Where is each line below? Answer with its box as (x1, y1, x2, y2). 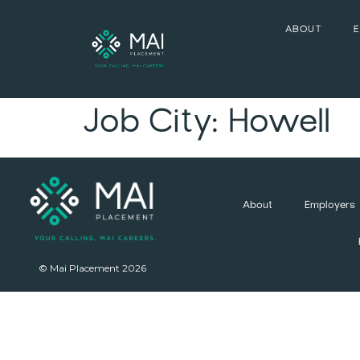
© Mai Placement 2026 (39, 261, 146, 274)
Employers (304, 201, 355, 211)
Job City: (82, 108, 228, 141)
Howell (228, 108, 330, 141)
